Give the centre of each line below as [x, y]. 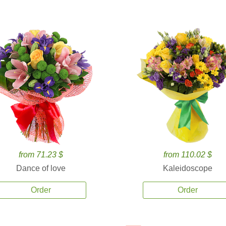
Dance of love [41, 168]
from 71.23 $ [41, 155]
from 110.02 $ [188, 155]
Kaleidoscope [188, 168]
